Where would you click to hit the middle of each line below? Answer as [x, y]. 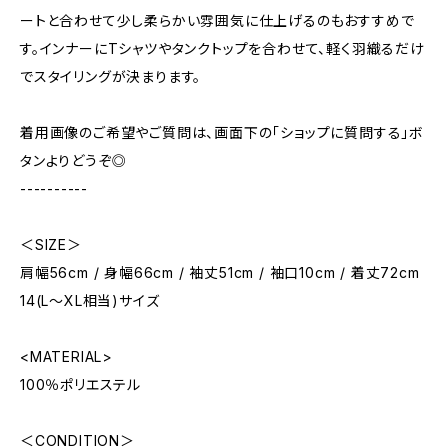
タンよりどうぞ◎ [73, 160]
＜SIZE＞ [51, 244]
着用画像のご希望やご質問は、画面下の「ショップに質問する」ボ [222, 132]
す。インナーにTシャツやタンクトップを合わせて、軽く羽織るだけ [222, 48]
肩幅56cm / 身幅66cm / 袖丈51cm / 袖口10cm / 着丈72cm [220, 272]
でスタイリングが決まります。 [111, 76]
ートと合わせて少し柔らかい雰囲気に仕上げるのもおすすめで [217, 20]
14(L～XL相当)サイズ [90, 300]
